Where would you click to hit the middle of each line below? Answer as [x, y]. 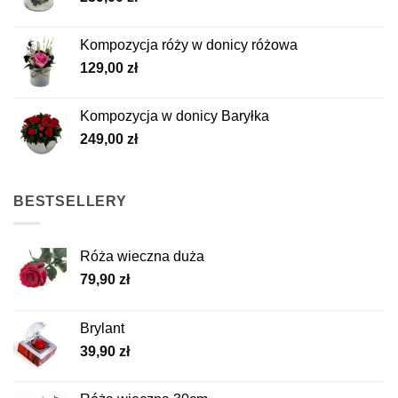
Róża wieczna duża [142, 256]
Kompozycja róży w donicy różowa [189, 45]
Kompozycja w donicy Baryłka [175, 116]
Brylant [102, 328]
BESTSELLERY [70, 202]
